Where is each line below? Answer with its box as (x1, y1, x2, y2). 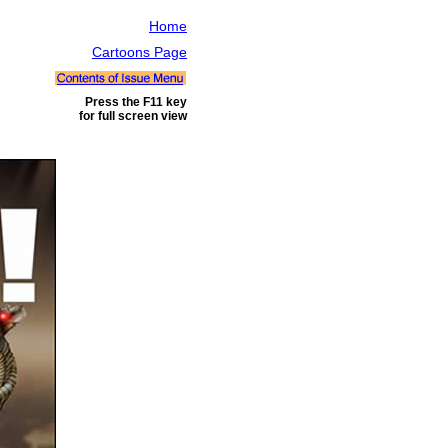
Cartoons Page (92, 44, 187, 60)
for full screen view (79, 109, 187, 123)
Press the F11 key (85, 95, 187, 109)
